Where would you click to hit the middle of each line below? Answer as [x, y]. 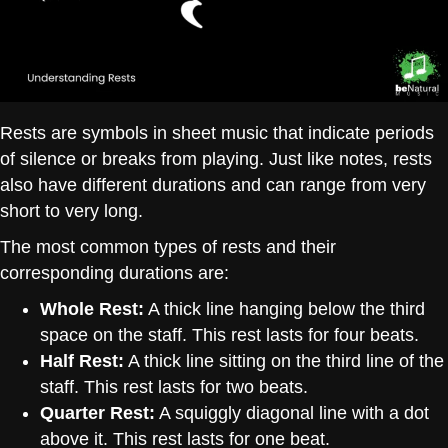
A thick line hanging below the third [284, 308]
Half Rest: [82, 360]
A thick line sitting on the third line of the [284, 360]
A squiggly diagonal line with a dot [292, 412]
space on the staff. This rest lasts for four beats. [229, 334]
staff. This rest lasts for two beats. [174, 386]
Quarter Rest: [97, 412]
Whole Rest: [92, 308]
